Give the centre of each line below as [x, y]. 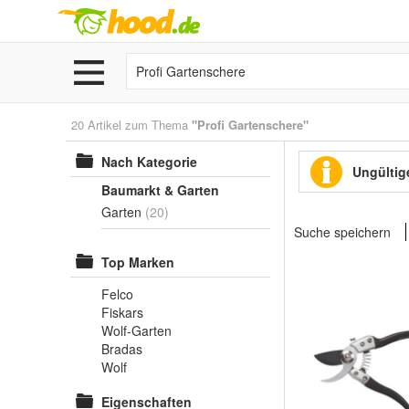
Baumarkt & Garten [160, 190]
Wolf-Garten [136, 330]
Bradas [122, 349]
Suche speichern [342, 232]
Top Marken [138, 262]
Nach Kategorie [149, 162]
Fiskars [122, 312]
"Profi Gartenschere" [250, 125]
